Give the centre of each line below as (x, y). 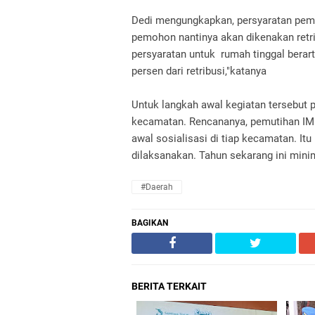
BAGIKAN (150, 223)
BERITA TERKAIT (169, 286)
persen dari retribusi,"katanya (199, 71)
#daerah (157, 187)
